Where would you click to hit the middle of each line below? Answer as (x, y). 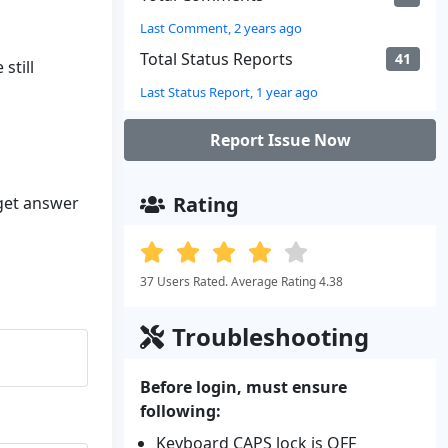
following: (180, 411)
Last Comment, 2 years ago (221, 28)
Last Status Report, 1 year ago (229, 92)
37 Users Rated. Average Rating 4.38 (241, 281)
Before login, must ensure (243, 387)
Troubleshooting (270, 336)
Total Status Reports (216, 59)
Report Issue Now (280, 140)
